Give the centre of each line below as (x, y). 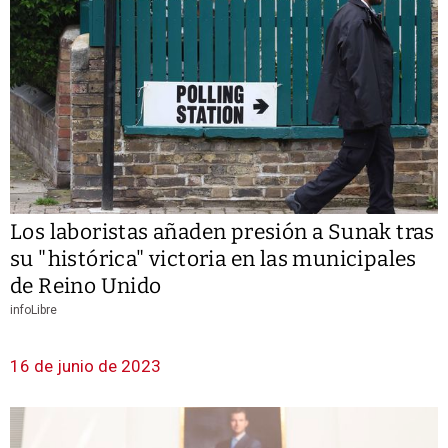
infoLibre (33, 309)
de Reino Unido (86, 285)
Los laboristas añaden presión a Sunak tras (222, 231)
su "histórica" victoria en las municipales (213, 258)
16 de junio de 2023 (85, 365)
